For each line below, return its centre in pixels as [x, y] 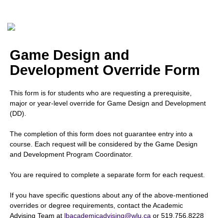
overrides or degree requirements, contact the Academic [96, 205]
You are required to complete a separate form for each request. [107, 175]
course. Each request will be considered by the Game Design [104, 144]
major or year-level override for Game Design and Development [108, 103]
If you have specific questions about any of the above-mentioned [109, 195]
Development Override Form [105, 70]
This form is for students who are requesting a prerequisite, [101, 93]
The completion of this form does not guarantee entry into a [101, 134]
